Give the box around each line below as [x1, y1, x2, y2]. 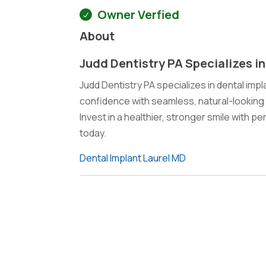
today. [80, 126, 107, 140]
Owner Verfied [97, 6, 180, 23]
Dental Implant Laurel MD [80, 151, 186, 164]
